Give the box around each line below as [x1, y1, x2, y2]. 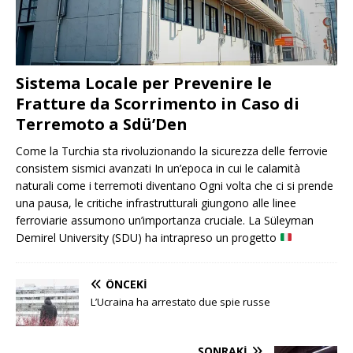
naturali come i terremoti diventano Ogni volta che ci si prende [16, 177, 333, 193]
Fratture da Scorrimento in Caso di [16, 92, 299, 114]
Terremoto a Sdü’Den [16, 113, 188, 135]
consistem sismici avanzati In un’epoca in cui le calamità [16, 160, 300, 176]
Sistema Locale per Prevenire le [16, 72, 272, 94]
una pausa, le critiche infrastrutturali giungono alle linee [16, 195, 296, 210]
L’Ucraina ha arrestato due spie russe [91, 294, 270, 309]
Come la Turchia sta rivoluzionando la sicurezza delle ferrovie [16, 143, 328, 158]
